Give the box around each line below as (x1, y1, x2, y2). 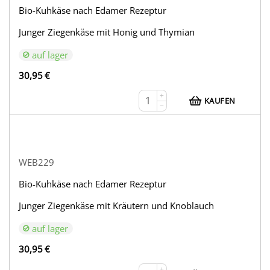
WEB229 (19, 156, 55, 169)
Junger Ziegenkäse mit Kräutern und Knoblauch (19, 199, 215, 212)
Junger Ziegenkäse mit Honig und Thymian (19, 26, 195, 39)
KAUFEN (204, 95, 236, 107)
